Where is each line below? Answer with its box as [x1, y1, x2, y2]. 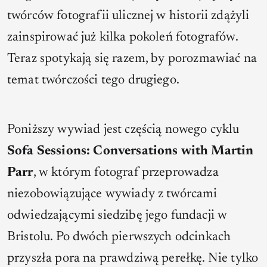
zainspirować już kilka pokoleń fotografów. [7, 31, 238, 45]
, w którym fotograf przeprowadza [33, 166, 219, 179]
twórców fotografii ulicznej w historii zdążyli [7, 10, 250, 23]
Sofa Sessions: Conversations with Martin [7, 144, 254, 158]
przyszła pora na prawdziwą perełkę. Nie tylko [7, 252, 259, 265]
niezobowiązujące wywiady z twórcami [7, 187, 218, 201]
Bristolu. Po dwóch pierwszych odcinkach [7, 230, 231, 244]
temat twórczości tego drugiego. [7, 74, 179, 88]
